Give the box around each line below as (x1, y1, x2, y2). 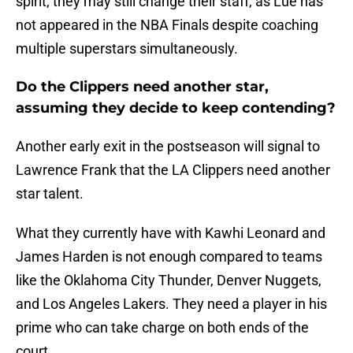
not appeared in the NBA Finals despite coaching (16, 17, 318, 34)
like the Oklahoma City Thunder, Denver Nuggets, (16, 272, 321, 289)
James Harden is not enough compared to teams (16, 248, 322, 266)
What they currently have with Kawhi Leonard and (16, 225, 325, 242)
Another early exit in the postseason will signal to (16, 138, 320, 155)
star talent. (16, 185, 87, 203)
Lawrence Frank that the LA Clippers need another (16, 162, 330, 179)
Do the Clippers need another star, (16, 78, 269, 96)
